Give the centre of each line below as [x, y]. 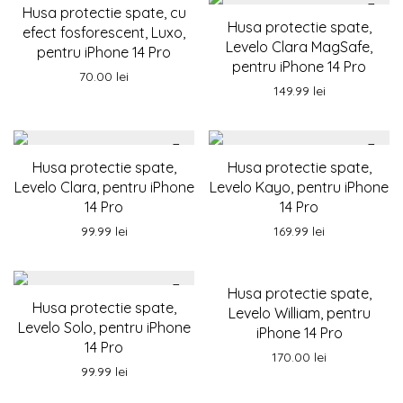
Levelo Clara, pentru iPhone [104, 187]
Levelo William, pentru [299, 313]
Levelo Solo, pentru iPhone [104, 327]
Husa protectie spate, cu [104, 13]
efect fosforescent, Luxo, [104, 32]
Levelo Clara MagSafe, [299, 47]
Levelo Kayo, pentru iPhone [299, 187]
